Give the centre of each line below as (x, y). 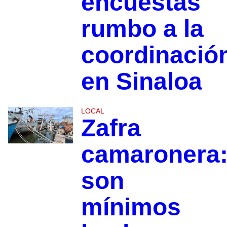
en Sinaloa (141, 82)
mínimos (131, 207)
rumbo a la (142, 29)
